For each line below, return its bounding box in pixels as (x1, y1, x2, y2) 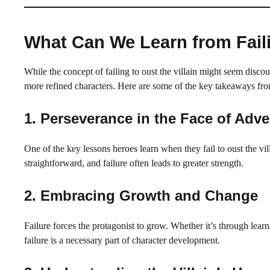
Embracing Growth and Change (40, 187, 258, 204)
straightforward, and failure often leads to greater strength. (24, 157, 243, 168)
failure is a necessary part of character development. (24, 234, 220, 245)
